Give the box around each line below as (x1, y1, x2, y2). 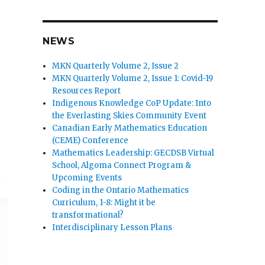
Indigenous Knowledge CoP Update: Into (52, 98, 212, 109)
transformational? (52, 210, 124, 221)
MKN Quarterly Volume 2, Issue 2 (52, 61, 179, 72)
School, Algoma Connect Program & (52, 160, 192, 171)
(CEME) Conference (52, 135, 129, 146)
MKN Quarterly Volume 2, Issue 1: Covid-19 (52, 73, 214, 84)
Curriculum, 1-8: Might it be (52, 198, 156, 208)
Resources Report (52, 86, 121, 96)
